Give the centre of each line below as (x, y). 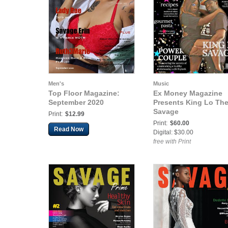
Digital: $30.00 (173, 132)
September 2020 (76, 102)
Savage (166, 111)
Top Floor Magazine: (84, 93)
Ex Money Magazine (188, 93)
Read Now (69, 129)
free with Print (172, 141)
